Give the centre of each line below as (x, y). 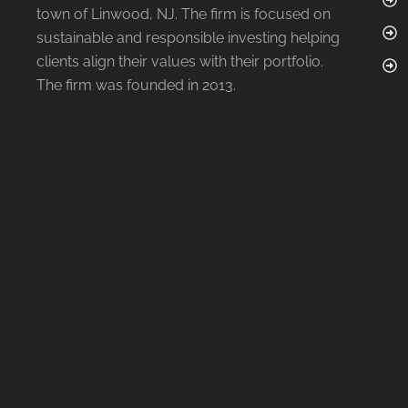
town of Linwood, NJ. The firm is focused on (184, 14)
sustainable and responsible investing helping (188, 38)
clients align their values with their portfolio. (182, 61)
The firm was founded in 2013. (140, 85)
